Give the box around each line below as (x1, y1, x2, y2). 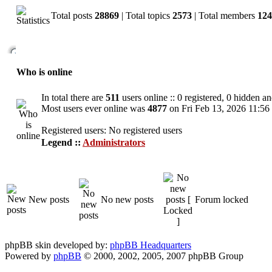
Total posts (51, 10, 95, 21)
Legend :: (41, 137, 83, 148)
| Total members (192, 10, 257, 21)
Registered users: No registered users (41, 125, 182, 135)
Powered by (5, 251, 53, 261)
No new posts (101, 194, 154, 205)
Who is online (16, 67, 72, 78)
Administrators (83, 137, 145, 148)
